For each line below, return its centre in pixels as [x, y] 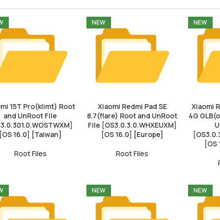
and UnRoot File [30, 115]
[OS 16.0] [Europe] [132, 134]
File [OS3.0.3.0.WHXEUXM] [132, 125]
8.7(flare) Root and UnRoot [132, 115]
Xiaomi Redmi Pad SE [132, 106]
